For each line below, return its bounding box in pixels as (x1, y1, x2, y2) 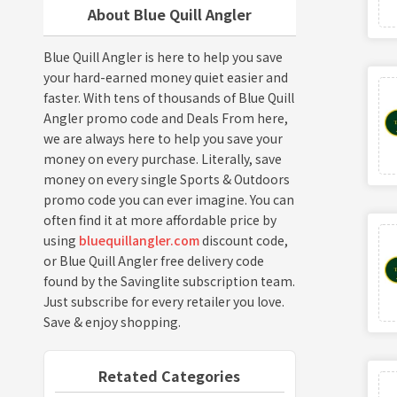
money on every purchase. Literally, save (43, 149, 282, 167)
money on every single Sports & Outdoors (43, 169, 290, 188)
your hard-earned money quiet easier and (43, 67, 288, 86)
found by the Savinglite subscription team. (43, 271, 295, 290)
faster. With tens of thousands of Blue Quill (43, 88, 294, 106)
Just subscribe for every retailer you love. (43, 292, 284, 310)
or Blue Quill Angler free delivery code (43, 251, 264, 269)
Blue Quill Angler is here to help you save (43, 47, 283, 66)
